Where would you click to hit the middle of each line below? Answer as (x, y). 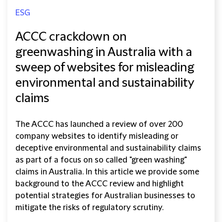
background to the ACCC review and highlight (100, 184)
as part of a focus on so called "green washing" (101, 160)
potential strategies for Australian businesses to (105, 196)
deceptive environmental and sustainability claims (108, 148)
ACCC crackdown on (71, 37)
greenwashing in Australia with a (104, 53)
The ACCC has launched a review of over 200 (99, 125)
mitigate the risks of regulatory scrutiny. (89, 208)
